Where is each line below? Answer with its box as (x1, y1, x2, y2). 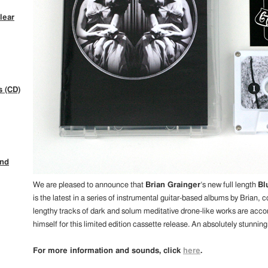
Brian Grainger (145, 181, 200, 189)
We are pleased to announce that (33, 181, 145, 189)
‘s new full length (200, 181, 258, 189)
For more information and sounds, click (33, 247, 183, 255)
